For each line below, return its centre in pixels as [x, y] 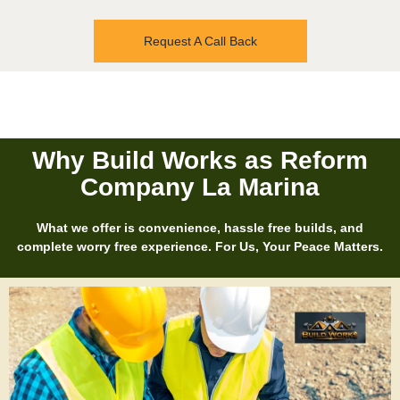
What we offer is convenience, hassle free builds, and [200, 227]
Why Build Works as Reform [200, 160]
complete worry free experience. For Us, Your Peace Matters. [200, 246]
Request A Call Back [200, 41]
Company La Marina [200, 187]
